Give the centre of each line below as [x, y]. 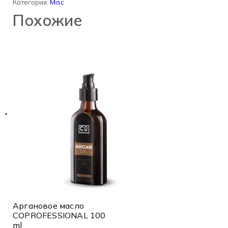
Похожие [47, 20]
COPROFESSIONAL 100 [59, 215]
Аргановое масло [48, 205]
